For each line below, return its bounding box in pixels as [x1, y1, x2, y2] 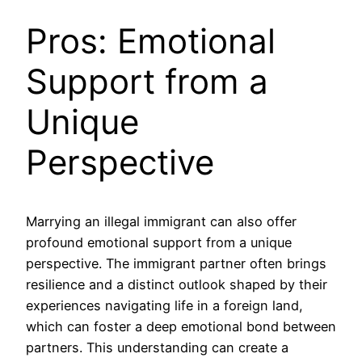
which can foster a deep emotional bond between [26, 318, 336, 335]
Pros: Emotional [26, 19, 276, 61]
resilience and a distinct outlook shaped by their [26, 276, 327, 293]
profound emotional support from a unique [26, 234, 292, 250]
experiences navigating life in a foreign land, [26, 297, 303, 314]
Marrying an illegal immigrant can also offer [26, 213, 297, 229]
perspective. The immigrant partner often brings [26, 255, 326, 271]
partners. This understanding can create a [26, 339, 288, 356]
